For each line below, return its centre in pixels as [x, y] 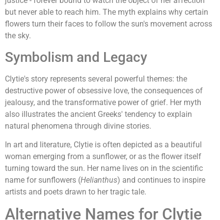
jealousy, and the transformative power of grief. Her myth [103, 102]
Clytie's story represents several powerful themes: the [96, 79]
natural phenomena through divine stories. [78, 126]
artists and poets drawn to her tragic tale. [76, 192]
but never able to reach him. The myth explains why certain [107, 12]
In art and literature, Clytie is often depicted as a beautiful [103, 145]
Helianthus [99, 180]
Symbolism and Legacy [76, 57]
